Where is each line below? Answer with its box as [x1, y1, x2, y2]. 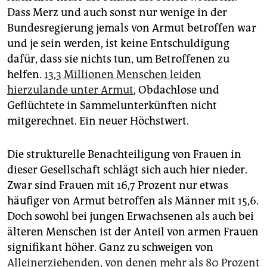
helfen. [7, 68, 44, 82]
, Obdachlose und [133, 83, 219, 97]
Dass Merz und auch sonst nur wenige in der [7, 6, 227, 20]
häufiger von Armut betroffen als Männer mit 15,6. [7, 194, 259, 208]
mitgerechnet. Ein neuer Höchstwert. [7, 114, 189, 128]
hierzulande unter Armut [7, 83, 133, 97]
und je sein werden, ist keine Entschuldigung [7, 37, 229, 51]
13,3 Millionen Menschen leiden [44, 68, 201, 82]
